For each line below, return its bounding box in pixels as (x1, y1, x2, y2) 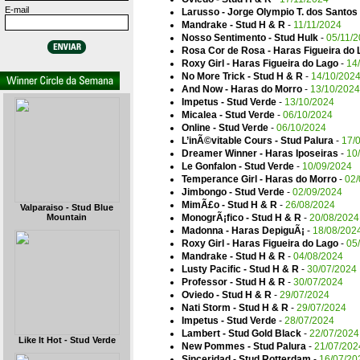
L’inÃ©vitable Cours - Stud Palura (182, 135, 333, 146)
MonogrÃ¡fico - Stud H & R (182, 212, 301, 223)
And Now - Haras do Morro (182, 84, 302, 95)
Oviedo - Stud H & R (182, 289, 272, 301)
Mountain (47, 212, 87, 222)
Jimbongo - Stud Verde (182, 186, 284, 198)
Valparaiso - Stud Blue (20, 202, 113, 212)
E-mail (5, 5, 29, 14)
